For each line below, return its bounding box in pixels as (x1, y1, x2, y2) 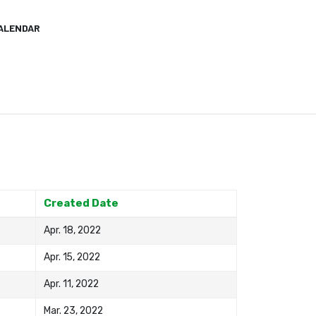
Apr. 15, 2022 (44, 250, 101, 262)
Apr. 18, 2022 (44, 224, 102, 236)
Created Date (44, 196, 119, 209)
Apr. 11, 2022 (44, 277, 99, 289)
